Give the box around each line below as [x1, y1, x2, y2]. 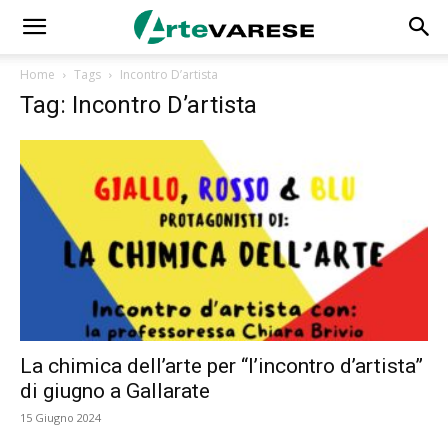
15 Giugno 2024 [20, 410, 101, 426]
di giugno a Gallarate [20, 379, 210, 404]
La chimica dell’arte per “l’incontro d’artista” [20, 354, 423, 379]
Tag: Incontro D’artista [20, 91, 257, 119]
